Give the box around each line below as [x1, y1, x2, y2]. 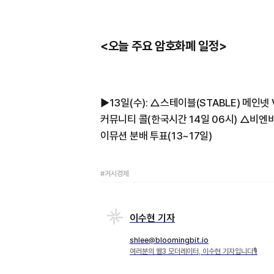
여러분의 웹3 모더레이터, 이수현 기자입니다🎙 [130, 246, 257, 256]
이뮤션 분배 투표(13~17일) [100, 129, 212, 142]
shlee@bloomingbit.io [130, 235, 209, 245]
